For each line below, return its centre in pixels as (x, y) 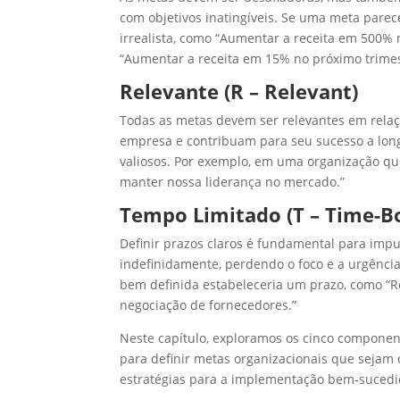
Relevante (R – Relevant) (239, 92)
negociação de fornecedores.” (208, 305)
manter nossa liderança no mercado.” (233, 182)
